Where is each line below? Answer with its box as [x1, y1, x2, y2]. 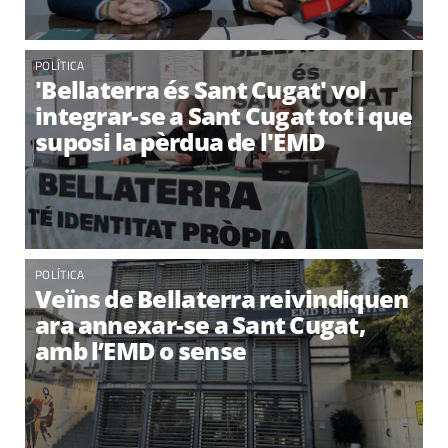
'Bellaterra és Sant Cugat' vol [35, 73, 367, 106]
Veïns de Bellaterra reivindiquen [35, 282, 409, 315]
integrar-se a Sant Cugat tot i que [35, 99, 413, 132]
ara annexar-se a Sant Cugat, [35, 308, 366, 341]
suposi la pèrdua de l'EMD [35, 125, 326, 158]
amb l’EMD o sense [35, 334, 247, 367]
